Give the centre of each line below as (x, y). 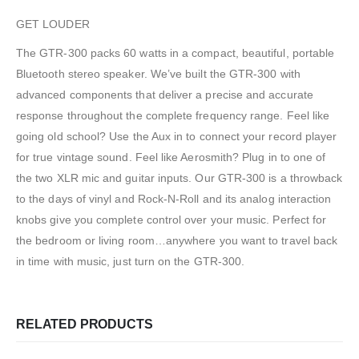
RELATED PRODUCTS (85, 325)
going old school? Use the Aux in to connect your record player (177, 137)
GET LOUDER (53, 24)
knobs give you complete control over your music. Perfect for (171, 220)
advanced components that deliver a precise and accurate (165, 95)
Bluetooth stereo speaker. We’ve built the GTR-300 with (158, 74)
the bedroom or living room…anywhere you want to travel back (177, 241)
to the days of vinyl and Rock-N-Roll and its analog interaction (174, 199)
